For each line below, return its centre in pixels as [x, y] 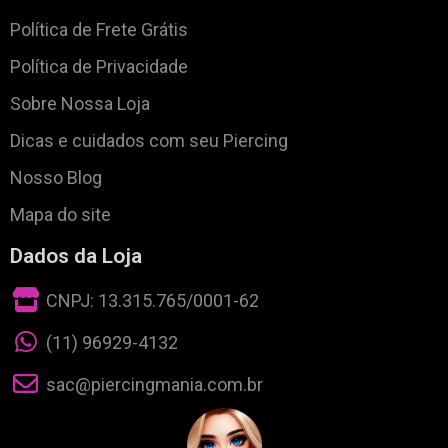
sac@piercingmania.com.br [155, 384]
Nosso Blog [56, 178]
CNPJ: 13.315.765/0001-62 [153, 300]
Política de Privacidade [99, 67]
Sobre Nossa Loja [80, 104]
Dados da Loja [76, 256]
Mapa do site [60, 215]
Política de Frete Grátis [99, 30]
